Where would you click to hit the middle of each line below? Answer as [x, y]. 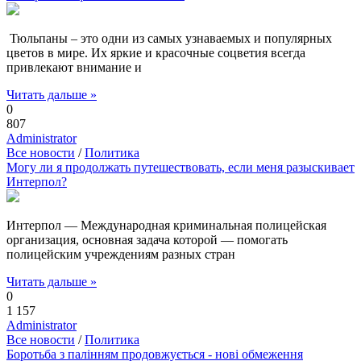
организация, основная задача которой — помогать [147, 240]
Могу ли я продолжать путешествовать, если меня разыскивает [180, 167]
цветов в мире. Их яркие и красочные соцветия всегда [156, 53]
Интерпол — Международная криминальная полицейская [166, 225]
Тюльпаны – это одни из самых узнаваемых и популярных [169, 38]
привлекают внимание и [74, 67]
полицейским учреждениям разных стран [121, 254]
